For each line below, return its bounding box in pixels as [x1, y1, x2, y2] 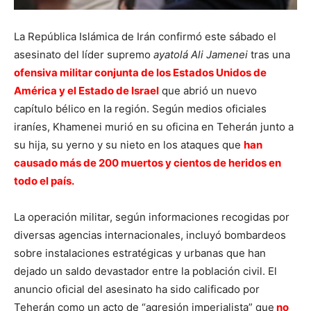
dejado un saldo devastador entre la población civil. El [14, 264, 277, 278]
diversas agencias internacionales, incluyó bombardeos [14, 228, 286, 242]
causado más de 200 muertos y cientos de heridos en [14, 156, 281, 169]
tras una [248, 48, 290, 61]
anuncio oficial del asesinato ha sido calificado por [14, 283, 260, 296]
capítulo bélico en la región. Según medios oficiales [14, 102, 267, 115]
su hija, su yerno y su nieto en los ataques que [14, 138, 244, 151]
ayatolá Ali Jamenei [153, 48, 248, 61]
